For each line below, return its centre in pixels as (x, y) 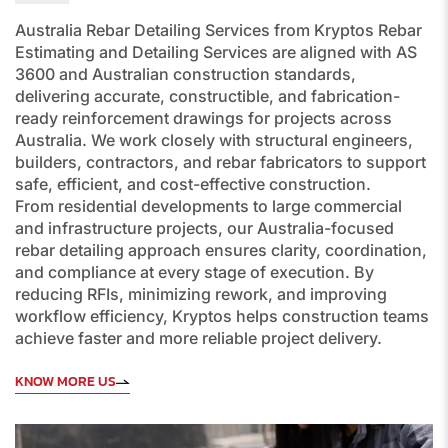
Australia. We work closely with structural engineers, (214, 140)
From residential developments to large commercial (208, 206)
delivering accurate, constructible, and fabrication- (207, 96)
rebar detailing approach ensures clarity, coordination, (221, 250)
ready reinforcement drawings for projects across (203, 118)
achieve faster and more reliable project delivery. (198, 338)
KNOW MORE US (65, 382)
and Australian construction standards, (205, 74)
